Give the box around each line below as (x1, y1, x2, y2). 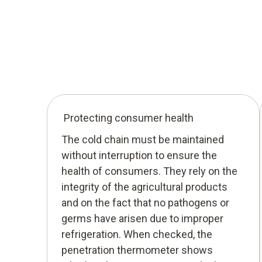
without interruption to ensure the (61, 149, 217, 161)
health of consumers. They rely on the (61, 164, 237, 177)
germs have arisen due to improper (61, 212, 223, 225)
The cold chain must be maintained (61, 133, 224, 146)
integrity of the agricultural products (61, 180, 227, 193)
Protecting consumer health (64, 111, 194, 124)
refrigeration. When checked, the (61, 227, 212, 240)
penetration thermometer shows (61, 243, 213, 256)
